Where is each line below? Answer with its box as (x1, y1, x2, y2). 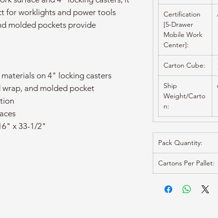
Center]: (163, 40, 189, 50)
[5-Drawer (163, 20, 193, 29)
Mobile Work (163, 30, 202, 39)
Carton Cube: (163, 61, 205, 70)
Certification (163, 10, 200, 19)
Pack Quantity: (158, 138, 202, 147)
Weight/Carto (163, 91, 205, 101)
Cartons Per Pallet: (158, 159, 215, 168)
